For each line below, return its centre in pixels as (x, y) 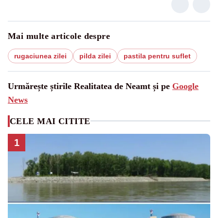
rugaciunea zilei (40, 56)
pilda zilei (95, 56)
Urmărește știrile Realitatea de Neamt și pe (90, 86)
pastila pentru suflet (157, 56)
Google (185, 86)
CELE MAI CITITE (50, 121)
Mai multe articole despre (59, 36)
